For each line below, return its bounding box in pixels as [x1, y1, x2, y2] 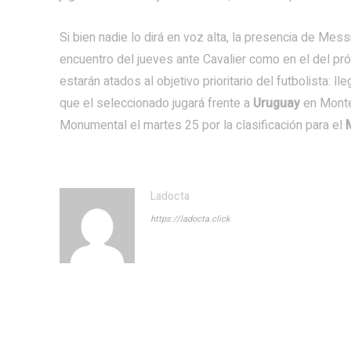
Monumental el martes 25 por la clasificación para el [60, 116, 346, 135]
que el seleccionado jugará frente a [60, 94, 253, 113]
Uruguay [253, 94, 303, 113]
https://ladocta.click [150, 212, 230, 226]
